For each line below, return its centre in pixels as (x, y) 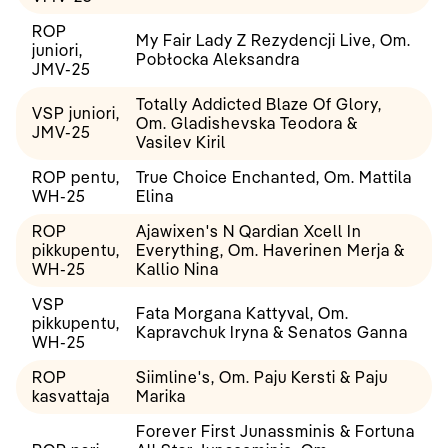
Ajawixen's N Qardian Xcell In (249, 231)
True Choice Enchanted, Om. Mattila (274, 177)
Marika (161, 396)
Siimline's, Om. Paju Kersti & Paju (262, 377)
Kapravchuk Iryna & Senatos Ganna (272, 332)
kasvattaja (71, 396)
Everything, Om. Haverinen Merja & (270, 250)
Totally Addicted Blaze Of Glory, (259, 104)
